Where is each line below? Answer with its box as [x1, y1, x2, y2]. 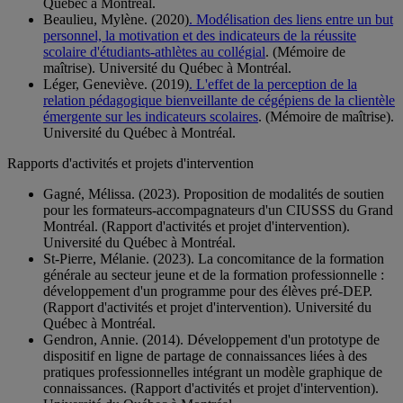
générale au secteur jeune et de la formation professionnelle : [43, 267, 384, 283]
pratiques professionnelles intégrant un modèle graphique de [43, 364, 382, 381]
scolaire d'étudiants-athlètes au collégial [43, 44, 265, 60]
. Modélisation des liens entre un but [189, 12, 393, 28]
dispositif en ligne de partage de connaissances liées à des [43, 348, 367, 364]
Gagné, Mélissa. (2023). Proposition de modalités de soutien [43, 186, 384, 202]
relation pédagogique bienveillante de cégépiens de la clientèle [43, 93, 395, 109]
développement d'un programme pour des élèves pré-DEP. [43, 283, 372, 300]
